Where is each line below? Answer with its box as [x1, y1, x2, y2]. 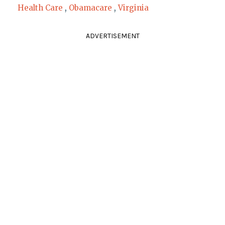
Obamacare [68, 3, 112, 13]
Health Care [17, 3, 63, 13]
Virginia [118, 3, 149, 13]
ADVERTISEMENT [85, 31, 140, 40]
